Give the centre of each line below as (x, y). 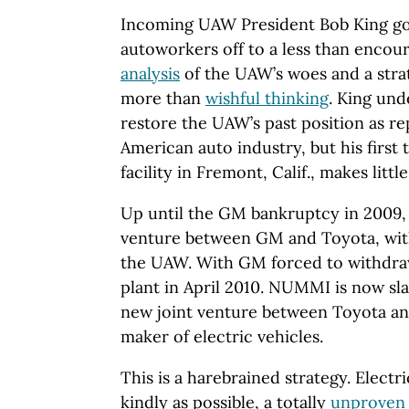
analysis (150, 73)
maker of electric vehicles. (222, 336)
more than (163, 98)
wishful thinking (267, 98)
